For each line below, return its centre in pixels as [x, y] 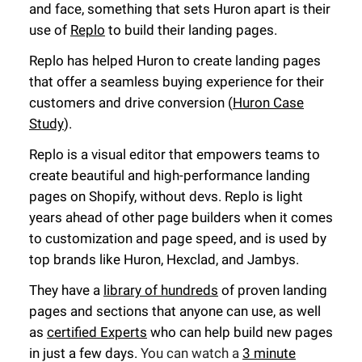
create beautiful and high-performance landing [170, 176]
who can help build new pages [240, 333]
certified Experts [97, 333]
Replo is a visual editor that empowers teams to [175, 155]
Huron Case [268, 103]
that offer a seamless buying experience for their [177, 82]
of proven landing [273, 290]
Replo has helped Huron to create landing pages [175, 61]
